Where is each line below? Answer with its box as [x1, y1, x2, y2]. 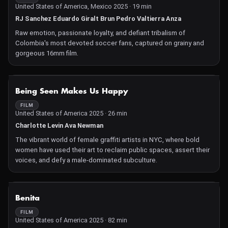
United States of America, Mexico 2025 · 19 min [15, 3, 152, 10]
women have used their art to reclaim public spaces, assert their [15, 146, 210, 154]
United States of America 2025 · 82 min [15, 216, 127, 224]
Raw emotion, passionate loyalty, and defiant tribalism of [15, 29, 185, 37]
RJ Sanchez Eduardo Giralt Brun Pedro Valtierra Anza [15, 15, 181, 22]
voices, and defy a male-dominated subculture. [15, 156, 157, 164]
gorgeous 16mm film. [15, 49, 78, 57]
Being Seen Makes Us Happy [15, 88, 128, 95]
